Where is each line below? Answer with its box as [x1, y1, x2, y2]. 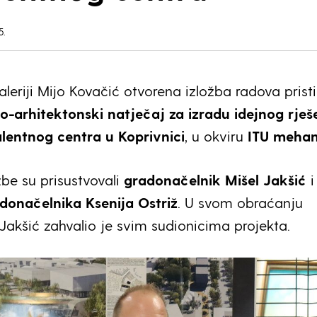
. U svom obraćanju [178, 194, 303, 211]
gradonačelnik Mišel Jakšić [124, 171, 306, 188]
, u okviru [185, 127, 248, 144]
